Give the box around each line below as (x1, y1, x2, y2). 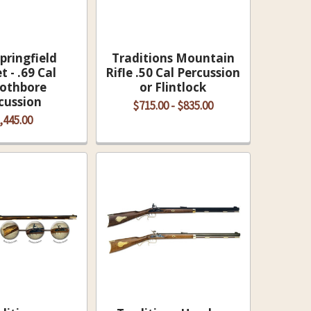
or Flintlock (140, 79, 207, 96)
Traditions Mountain (111, 50, 235, 67)
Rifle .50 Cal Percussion (106, 65, 241, 81)
